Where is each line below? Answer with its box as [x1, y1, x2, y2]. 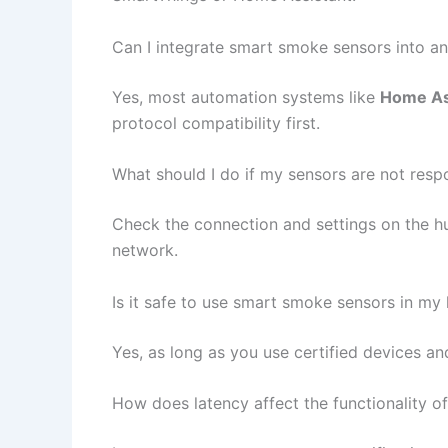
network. [112, 240, 178, 261]
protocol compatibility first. [112, 112, 320, 133]
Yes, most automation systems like [112, 86, 380, 107]
